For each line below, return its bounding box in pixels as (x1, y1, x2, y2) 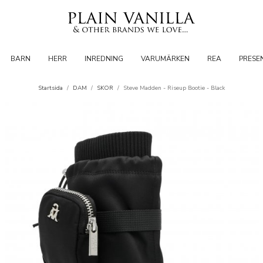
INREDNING (84, 54, 123, 63)
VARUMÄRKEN (140, 54, 190, 63)
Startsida (38, 84, 63, 92)
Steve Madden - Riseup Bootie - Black (123, 84, 225, 92)
